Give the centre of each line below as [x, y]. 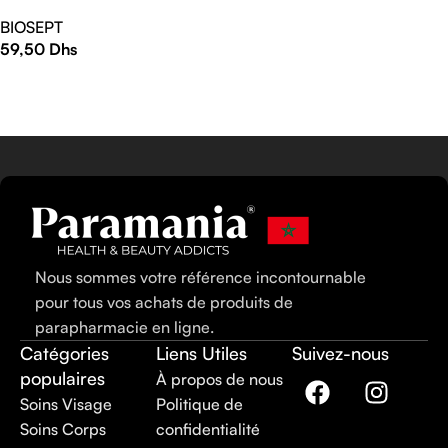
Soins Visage [66, 404]
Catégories [64, 353]
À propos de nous [219, 379]
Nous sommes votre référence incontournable [200, 277]
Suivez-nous [340, 353]
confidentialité [208, 429]
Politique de [199, 404]
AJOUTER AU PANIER [74, 78]
